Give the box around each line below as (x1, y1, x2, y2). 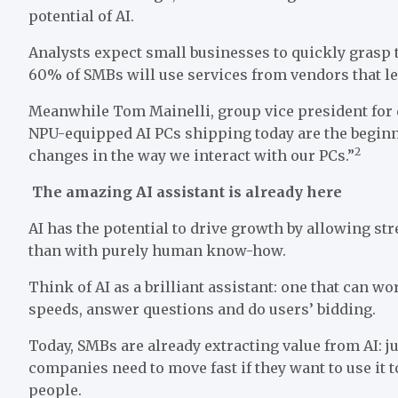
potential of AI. (28, 7, 134, 26)
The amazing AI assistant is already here (32, 183, 342, 202)
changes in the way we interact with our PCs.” (28, 147, 354, 165)
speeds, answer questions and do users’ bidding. (28, 300, 376, 319)
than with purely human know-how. (28, 242, 286, 260)
